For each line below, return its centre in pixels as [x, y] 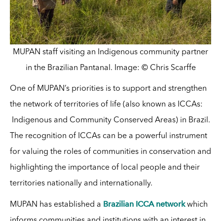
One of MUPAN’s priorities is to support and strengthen [108, 89]
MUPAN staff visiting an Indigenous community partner [110, 53]
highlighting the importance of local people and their [105, 168]
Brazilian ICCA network [144, 204]
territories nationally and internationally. [81, 184]
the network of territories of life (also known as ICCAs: [106, 105]
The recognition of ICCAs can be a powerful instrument [108, 136]
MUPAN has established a [56, 205]
